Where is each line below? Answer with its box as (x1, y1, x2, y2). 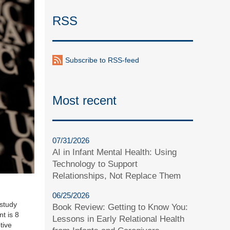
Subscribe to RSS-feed (65, 55, 140, 64)
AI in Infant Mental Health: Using (52, 147, 177, 157)
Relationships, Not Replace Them (52, 170, 181, 181)
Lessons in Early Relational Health (52, 214, 185, 224)
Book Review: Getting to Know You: (52, 202, 188, 212)
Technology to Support (52, 159, 138, 169)
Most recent (52, 93, 117, 107)
